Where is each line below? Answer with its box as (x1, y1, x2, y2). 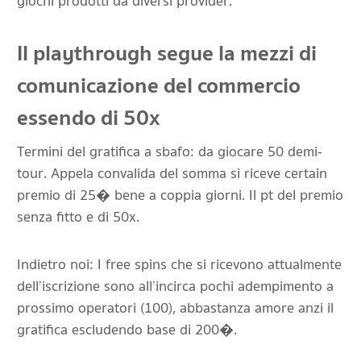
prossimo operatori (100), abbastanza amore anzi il (17, 297, 334, 320)
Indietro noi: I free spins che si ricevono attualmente (17, 253, 342, 276)
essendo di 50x (17, 101, 160, 135)
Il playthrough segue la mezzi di (17, 36, 317, 71)
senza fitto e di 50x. (17, 205, 139, 229)
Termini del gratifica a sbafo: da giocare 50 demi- (17, 140, 322, 164)
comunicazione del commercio (17, 68, 301, 103)
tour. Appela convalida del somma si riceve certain (17, 162, 327, 185)
